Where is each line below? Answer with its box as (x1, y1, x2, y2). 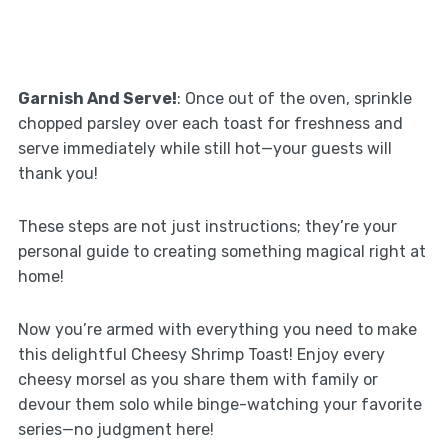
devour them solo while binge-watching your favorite (17, 394, 422, 414)
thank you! (17, 163, 98, 183)
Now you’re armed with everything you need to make (17, 319, 417, 339)
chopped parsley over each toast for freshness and (17, 113, 403, 133)
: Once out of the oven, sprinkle (176, 88, 412, 108)
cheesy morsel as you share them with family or (17, 369, 378, 389)
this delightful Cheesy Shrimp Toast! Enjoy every (17, 344, 385, 364)
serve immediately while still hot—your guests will (17, 138, 392, 158)
